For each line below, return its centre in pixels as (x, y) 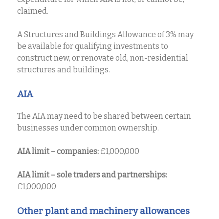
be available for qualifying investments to (93, 46)
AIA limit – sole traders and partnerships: (92, 175)
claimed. (33, 11)
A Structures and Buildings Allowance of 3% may (105, 34)
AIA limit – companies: (58, 151)
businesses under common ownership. (88, 128)
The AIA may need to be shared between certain (104, 116)
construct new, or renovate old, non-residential (103, 58)
